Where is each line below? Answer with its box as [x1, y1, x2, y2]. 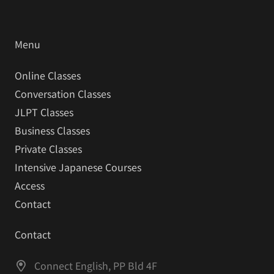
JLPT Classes [15, 105, 73, 120]
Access [15, 178, 45, 193]
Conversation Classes [15, 86, 111, 102]
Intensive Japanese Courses [15, 160, 141, 175]
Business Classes [15, 123, 90, 138]
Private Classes [15, 141, 82, 157]
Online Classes [15, 68, 81, 83]
